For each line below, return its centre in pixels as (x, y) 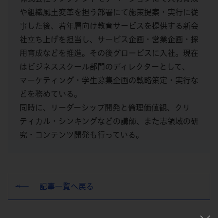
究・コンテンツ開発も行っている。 (82, 135)
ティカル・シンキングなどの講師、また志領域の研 (109, 121)
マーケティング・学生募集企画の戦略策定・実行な (109, 81)
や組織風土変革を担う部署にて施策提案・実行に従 (109, 12)
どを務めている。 (51, 94)
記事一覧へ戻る (67, 187)
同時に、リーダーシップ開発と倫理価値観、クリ (105, 108)
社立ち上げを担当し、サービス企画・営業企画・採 (109, 40)
